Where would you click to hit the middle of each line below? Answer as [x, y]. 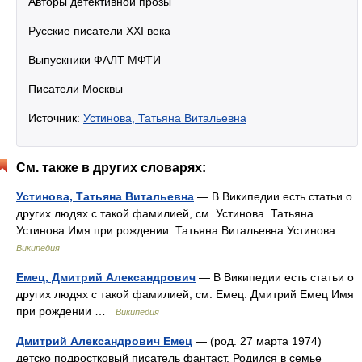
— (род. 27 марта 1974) [257, 341]
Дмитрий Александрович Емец [104, 341]
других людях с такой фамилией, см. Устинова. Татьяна [165, 214]
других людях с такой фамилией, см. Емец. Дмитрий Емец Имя [185, 295]
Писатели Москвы [76, 89]
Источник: [56, 118]
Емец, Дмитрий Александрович [106, 278]
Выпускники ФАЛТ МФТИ [95, 60]
